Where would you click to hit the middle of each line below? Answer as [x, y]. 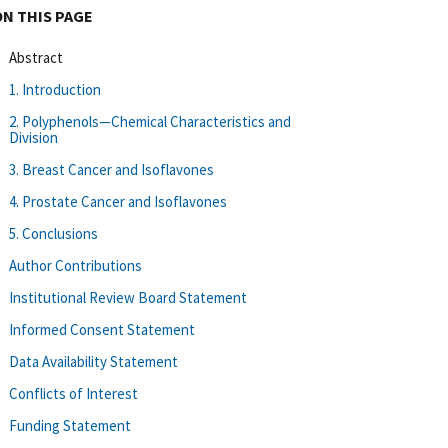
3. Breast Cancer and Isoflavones [111, 169]
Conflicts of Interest [73, 393]
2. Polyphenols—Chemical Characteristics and [150, 121]
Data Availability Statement [93, 361]
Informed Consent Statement [102, 329]
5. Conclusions [53, 233]
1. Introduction [55, 89]
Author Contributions [75, 265]
